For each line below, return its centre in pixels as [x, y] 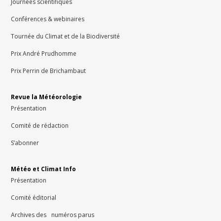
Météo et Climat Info [44, 169]
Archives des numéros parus [53, 215]
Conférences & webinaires [48, 19]
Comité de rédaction [40, 126]
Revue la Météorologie [47, 97]
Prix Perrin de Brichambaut [49, 71]
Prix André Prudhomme [44, 54]
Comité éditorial [34, 198]
